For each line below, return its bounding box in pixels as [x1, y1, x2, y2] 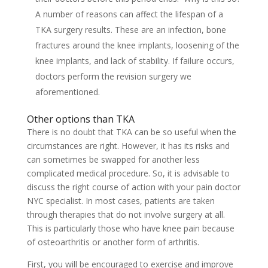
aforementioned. [35, 86, 100, 98]
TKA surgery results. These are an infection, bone [35, 24, 226, 35]
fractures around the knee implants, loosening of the [35, 39, 239, 51]
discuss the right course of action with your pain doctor [26, 181, 240, 193]
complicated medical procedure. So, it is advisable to [26, 167, 230, 179]
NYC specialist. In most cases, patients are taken [26, 195, 215, 206]
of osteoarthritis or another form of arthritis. [26, 236, 199, 248]
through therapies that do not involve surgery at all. [26, 209, 225, 220]
